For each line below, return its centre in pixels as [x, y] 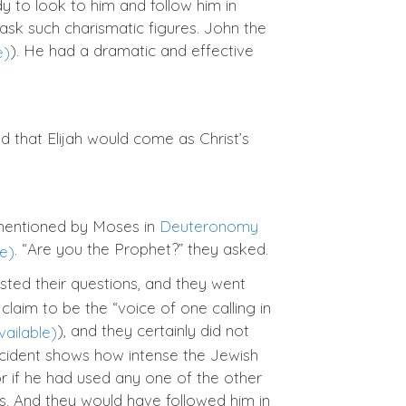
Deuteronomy [209, 227]
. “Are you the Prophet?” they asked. [141, 249]
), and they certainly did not [153, 330]
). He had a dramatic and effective [132, 50]
